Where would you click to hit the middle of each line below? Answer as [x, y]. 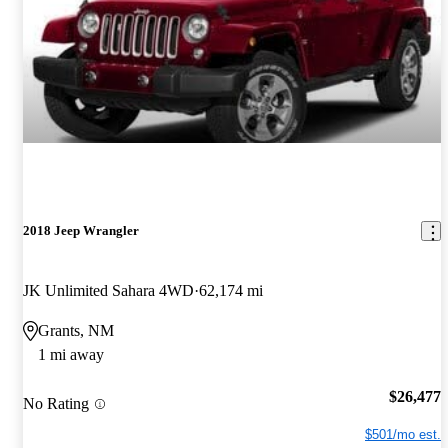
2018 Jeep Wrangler [81, 231]
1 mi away [71, 354]
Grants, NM [76, 330]
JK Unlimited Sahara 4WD [108, 290]
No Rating [56, 404]
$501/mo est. [403, 435]
